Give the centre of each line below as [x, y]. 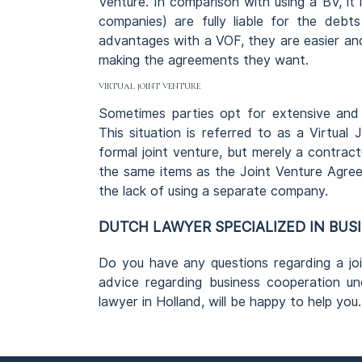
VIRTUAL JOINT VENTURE [149, 86]
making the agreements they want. [204, 60]
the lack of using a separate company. [213, 191]
